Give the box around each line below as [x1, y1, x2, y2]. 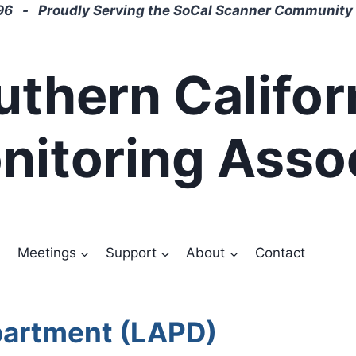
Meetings [17, 244, 76, 261]
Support [106, 244, 157, 261]
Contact [254, 244, 305, 261]
